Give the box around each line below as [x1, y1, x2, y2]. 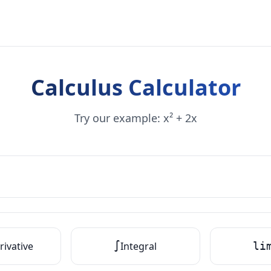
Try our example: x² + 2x [74, 111, 197, 125]
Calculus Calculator [30, 73, 241, 102]
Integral [120, 240, 157, 253]
